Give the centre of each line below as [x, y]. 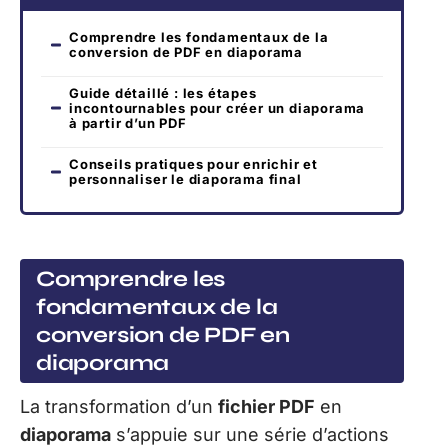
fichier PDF [266, 407]
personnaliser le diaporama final [185, 178]
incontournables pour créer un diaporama [217, 107]
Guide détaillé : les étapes [163, 92]
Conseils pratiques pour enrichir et [193, 163]
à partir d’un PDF [128, 122]
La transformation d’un [119, 407]
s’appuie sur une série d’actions [250, 435]
